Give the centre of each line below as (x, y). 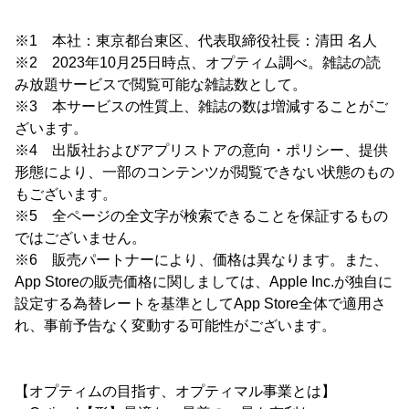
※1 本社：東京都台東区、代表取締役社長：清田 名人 (196, 41)
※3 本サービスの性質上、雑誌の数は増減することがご (201, 106)
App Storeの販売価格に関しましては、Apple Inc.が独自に (204, 282)
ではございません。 (80, 238)
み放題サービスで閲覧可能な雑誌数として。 (161, 84)
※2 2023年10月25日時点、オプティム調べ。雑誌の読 (198, 63)
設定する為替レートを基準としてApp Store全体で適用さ (200, 304)
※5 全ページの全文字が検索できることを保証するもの (201, 216)
